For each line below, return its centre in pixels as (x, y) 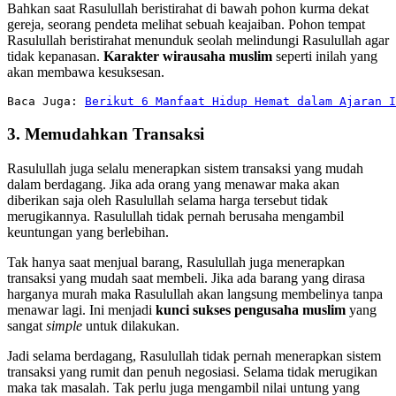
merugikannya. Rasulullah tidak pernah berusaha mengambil (175, 216)
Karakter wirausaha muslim (188, 57)
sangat (27, 325)
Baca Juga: (46, 102)
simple (64, 325)
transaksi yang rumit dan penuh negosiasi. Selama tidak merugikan (192, 371)
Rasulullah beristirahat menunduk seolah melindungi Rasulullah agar (198, 41)
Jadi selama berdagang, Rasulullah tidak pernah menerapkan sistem (194, 355)
